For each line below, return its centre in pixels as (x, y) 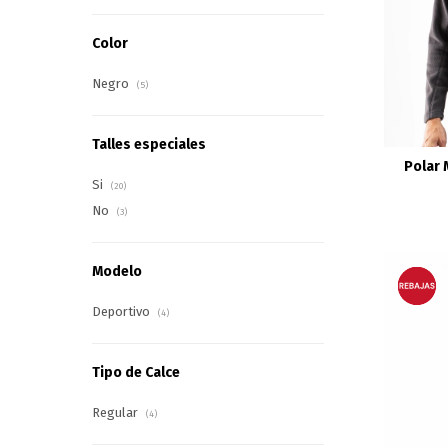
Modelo (117, 271)
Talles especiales (149, 144)
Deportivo (122, 311)
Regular (116, 412)
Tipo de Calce (136, 372)
